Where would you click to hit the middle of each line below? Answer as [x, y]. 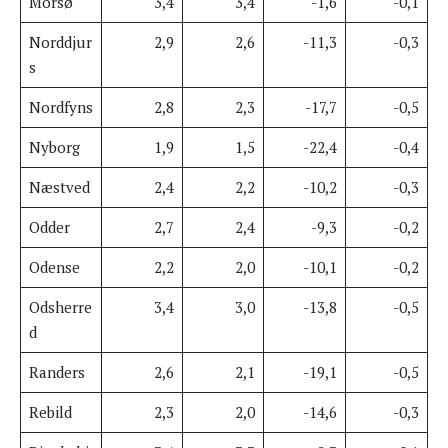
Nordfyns [60, 106]
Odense [54, 266]
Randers [56, 371]
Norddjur [60, 41]
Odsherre [60, 306]
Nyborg [54, 146]
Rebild [50, 411]
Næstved [59, 186]
